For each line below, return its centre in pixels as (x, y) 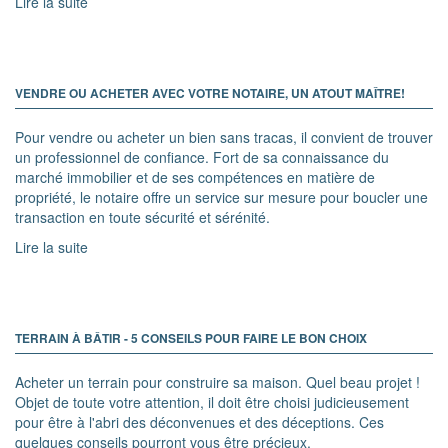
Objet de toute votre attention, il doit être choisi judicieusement (212, 401)
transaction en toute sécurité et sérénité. (142, 216)
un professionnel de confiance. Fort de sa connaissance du (202, 156)
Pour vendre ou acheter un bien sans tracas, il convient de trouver (224, 136)
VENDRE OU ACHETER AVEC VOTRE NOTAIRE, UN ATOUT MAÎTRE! (210, 92)
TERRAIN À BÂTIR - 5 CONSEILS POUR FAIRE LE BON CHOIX (191, 337)
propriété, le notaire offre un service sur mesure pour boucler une (221, 196)
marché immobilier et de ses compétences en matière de (195, 176)
